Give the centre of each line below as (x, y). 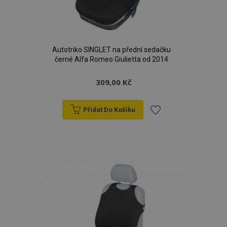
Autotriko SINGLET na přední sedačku (111, 50)
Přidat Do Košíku (109, 110)
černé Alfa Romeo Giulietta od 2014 (111, 59)
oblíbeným (172, 168)
